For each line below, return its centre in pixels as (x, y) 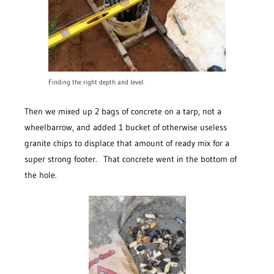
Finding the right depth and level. (96, 82)
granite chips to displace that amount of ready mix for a (127, 143)
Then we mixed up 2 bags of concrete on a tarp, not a (123, 111)
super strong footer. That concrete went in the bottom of (131, 159)
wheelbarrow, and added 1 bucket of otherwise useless (126, 127)
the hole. (41, 175)
